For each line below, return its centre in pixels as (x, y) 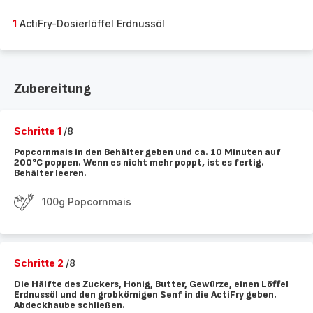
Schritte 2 (40, 263)
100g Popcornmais (87, 202)
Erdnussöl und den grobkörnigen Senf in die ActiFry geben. (145, 294)
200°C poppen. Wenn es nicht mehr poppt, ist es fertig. (139, 162)
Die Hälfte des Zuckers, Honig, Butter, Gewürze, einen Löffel (151, 284)
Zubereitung (52, 89)
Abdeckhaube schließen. (70, 305)
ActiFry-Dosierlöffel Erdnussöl (91, 23)
